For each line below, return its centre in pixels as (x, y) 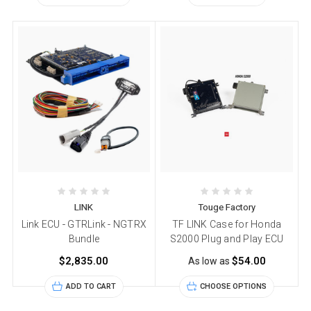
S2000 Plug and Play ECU (227, 238)
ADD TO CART (91, 286)
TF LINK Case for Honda (227, 224)
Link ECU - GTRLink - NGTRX (84, 224)
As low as (210, 261)
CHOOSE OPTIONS (234, 286)
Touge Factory (227, 207)
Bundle (84, 238)
